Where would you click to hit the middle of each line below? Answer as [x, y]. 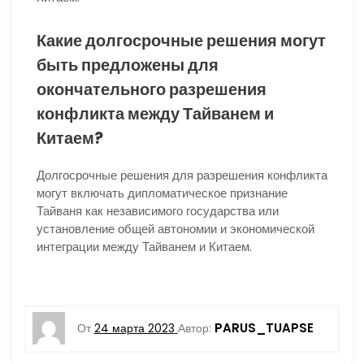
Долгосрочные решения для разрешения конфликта [182, 175]
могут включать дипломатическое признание [162, 193]
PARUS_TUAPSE [264, 328]
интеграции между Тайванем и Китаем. [144, 246]
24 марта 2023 [134, 329]
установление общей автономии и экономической [175, 228]
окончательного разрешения [152, 89]
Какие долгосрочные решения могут [181, 40]
